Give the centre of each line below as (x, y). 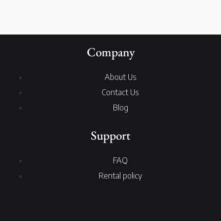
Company (110, 52)
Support (110, 135)
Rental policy (120, 176)
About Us (120, 77)
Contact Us (120, 92)
